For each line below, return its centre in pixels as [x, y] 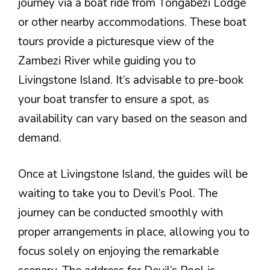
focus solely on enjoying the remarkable [118, 252]
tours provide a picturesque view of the [116, 41]
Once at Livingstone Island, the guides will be [133, 174]
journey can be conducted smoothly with [121, 213]
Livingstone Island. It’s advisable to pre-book [131, 80]
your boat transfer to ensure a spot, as [114, 99]
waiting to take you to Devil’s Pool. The [118, 194]
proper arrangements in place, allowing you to [134, 232]
